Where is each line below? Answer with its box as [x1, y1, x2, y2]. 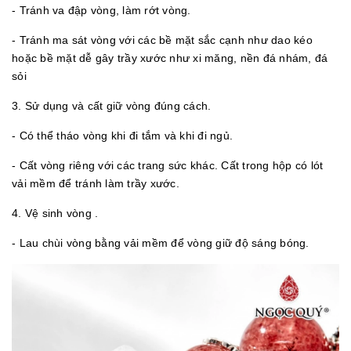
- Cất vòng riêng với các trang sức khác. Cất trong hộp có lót [12, 159, 324, 172]
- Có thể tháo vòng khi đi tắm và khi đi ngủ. [12, 129, 233, 143]
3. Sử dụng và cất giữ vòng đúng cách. [12, 100, 212, 113]
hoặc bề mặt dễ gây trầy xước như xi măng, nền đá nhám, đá [12, 52, 328, 65]
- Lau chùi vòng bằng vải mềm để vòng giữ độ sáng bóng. [12, 237, 309, 250]
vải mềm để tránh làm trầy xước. [12, 177, 179, 190]
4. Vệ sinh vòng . [12, 207, 99, 220]
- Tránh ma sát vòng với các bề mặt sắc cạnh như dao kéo [12, 34, 313, 47]
